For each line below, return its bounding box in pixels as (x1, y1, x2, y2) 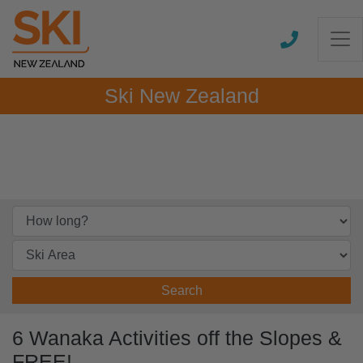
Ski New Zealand (104, 85, 259, 107)
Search (160, 284, 203, 297)
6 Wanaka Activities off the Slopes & (12, 327, 342, 349)
